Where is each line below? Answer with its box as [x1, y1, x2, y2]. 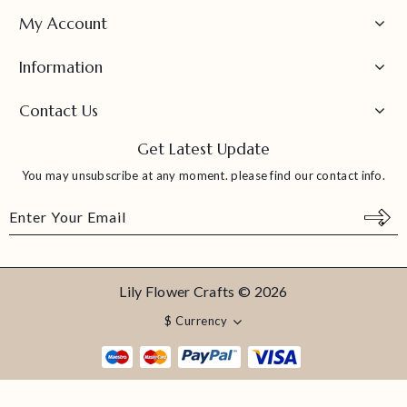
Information [19, 57, 103, 77]
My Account [19, 14, 107, 34]
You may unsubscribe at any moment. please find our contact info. [21, 168, 386, 183]
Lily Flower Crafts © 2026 [119, 283, 288, 300]
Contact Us [19, 101, 98, 121]
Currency [175, 313, 228, 328]
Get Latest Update [137, 139, 270, 159]
